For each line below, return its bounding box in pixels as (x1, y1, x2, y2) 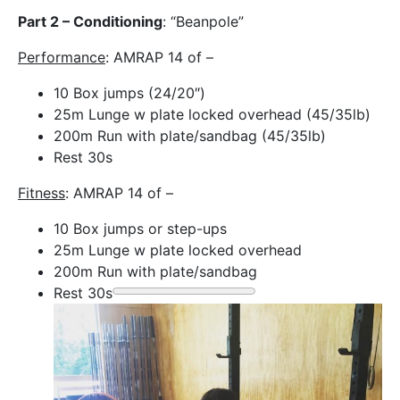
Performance (18, 48, 105, 67)
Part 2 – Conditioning (18, 12, 162, 31)
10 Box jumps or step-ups (54, 220, 227, 238)
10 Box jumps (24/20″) (54, 84, 205, 103)
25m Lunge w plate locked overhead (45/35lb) (54, 105, 371, 124)
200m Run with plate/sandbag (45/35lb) (54, 127, 326, 146)
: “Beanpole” (162, 12, 244, 31)
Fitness (18, 184, 65, 203)
